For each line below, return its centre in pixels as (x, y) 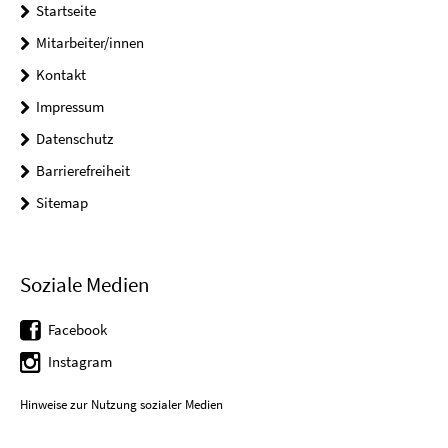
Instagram (80, 362)
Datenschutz (74, 139)
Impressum (70, 107)
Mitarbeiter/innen (90, 43)
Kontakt (61, 75)
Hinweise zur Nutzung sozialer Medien (121, 404)
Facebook (77, 330)
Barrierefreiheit (83, 171)
